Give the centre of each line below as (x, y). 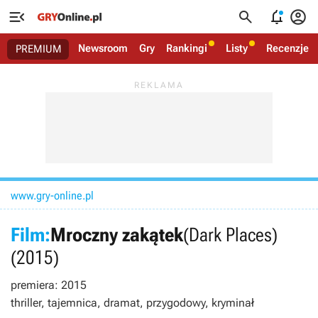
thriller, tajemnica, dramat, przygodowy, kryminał (132, 303)
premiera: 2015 (49, 285)
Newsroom (103, 48)
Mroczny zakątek (117, 235)
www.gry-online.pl (52, 196)
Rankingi (187, 48)
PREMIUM (39, 49)
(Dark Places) (230, 235)
